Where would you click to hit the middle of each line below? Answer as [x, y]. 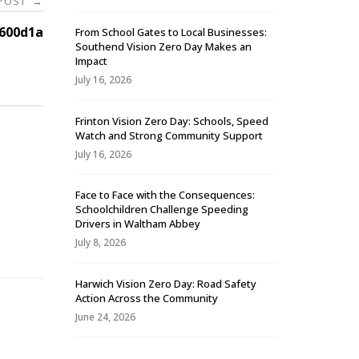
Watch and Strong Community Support [169, 135]
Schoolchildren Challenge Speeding [162, 210]
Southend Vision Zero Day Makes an [163, 47]
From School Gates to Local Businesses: [171, 32]
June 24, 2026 [105, 317]
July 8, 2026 [101, 243]
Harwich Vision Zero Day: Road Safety [166, 283]
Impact [91, 61]
